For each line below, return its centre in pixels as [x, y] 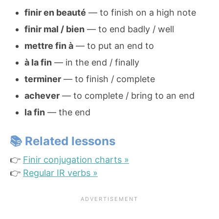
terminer [43, 79]
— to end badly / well [129, 29]
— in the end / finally [96, 62]
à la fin [38, 62]
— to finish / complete [108, 79]
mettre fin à [49, 45]
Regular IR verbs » [60, 173]
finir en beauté [55, 12]
